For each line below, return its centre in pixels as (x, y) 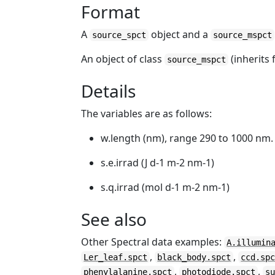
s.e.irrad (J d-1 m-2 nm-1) (158, 163)
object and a (180, 34)
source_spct (119, 35)
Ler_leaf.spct (116, 257)
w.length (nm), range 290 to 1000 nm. (187, 138)
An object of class (123, 59)
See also (114, 219)
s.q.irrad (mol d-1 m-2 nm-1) (165, 187)
